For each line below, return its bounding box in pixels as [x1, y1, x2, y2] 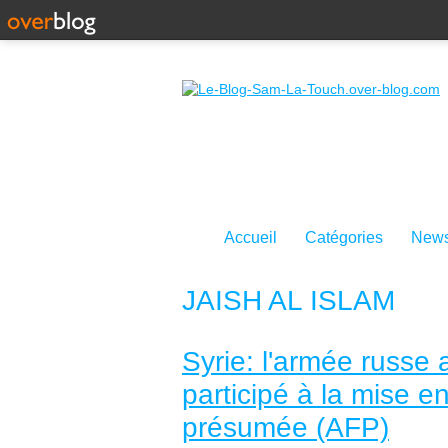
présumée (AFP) [182, 412, 389, 443]
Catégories [305, 229, 383, 246]
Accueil [224, 229, 277, 246]
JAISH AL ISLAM [182, 285, 395, 316]
